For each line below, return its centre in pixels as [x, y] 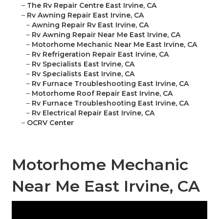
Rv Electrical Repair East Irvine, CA [93, 113]
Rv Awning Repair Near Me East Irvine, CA [106, 35]
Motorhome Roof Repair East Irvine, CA [102, 94]
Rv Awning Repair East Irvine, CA [85, 15]
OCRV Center [50, 123]
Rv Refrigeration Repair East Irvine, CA [100, 55]
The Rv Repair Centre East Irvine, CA [92, 6]
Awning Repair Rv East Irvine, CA [90, 25]
